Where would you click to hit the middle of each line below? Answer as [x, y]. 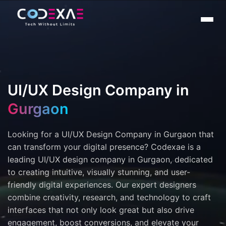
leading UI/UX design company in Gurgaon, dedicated [110, 159]
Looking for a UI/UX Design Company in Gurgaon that [111, 134]
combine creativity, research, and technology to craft [109, 197]
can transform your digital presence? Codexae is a [104, 147]
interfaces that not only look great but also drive [101, 210]
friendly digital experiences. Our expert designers [102, 185]
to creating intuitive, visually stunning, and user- [99, 172]
